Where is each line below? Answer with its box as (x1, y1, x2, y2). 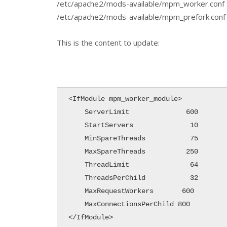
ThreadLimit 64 (68, 161, 85, 169)
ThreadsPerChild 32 (68, 174, 85, 182)
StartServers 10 (68, 121, 85, 129)
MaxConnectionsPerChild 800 (68, 200, 85, 208)
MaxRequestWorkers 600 (68, 187, 85, 195)
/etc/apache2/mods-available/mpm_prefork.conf (57, 12, 225, 22)
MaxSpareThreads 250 (68, 147, 85, 156)
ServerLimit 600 (68, 108, 85, 116)
